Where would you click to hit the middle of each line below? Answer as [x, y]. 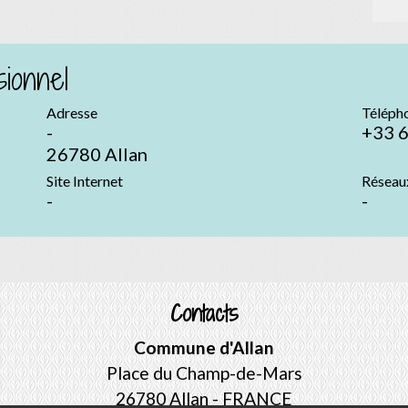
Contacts [204, 313]
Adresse [71, 113]
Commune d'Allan [204, 348]
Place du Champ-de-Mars [204, 373]
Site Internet [84, 181]
